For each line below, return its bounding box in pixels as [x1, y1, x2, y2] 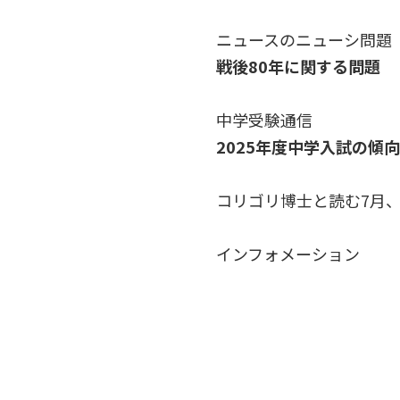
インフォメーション [216, 241, 360, 265]
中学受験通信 [216, 107, 312, 131]
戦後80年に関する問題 [216, 54, 380, 78]
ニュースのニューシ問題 [216, 27, 392, 51]
